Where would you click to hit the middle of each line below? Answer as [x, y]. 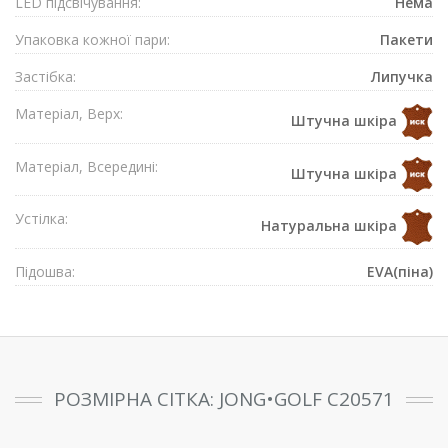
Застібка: [45, 76]
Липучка [402, 76]
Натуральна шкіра [331, 225]
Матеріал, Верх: [69, 113]
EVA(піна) [400, 271]
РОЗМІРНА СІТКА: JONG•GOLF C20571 [224, 398]
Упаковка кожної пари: [92, 39]
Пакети [406, 39]
